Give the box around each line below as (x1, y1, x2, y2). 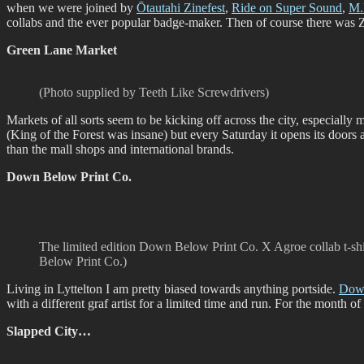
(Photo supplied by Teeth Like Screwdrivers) (39, 84, 269, 99)
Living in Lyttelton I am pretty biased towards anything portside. (6, 281, 339, 296)
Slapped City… (6, 323, 91, 338)
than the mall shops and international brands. (6, 141, 234, 156)
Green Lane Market (6, 42, 117, 57)
